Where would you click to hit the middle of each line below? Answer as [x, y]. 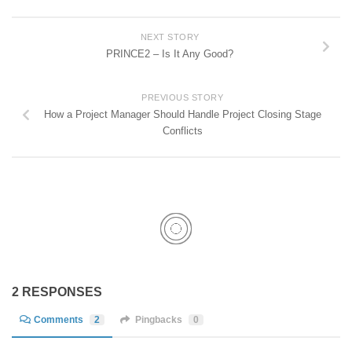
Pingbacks [158, 320]
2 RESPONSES [57, 291]
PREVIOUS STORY [182, 98]
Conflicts [182, 131]
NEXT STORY [170, 37]
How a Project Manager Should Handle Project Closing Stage [182, 115]
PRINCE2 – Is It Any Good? [170, 54]
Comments [59, 320]
